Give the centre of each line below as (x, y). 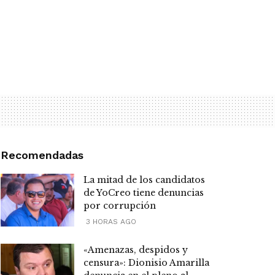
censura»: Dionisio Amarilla (146, 263)
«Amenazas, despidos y (136, 250)
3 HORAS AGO (110, 222)
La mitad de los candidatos (144, 180)
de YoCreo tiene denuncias (144, 193)
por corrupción (120, 206)
